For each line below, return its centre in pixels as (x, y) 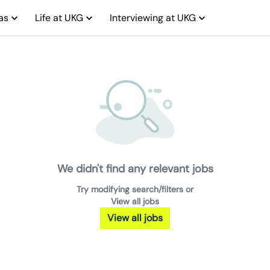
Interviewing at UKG (153, 17)
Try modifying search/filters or (135, 189)
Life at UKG (59, 17)
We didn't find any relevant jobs (135, 169)
